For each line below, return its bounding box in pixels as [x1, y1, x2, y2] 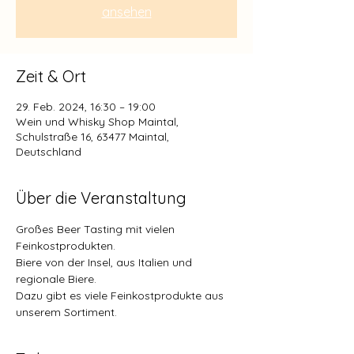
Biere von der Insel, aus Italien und [16, 254, 195, 269]
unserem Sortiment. [16, 304, 117, 319]
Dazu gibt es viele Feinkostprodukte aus [16, 288, 227, 303]
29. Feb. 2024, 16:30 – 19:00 [16, 99, 156, 114]
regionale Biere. [16, 271, 96, 286]
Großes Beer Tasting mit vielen [16, 221, 178, 236]
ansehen [101, 3, 152, 20]
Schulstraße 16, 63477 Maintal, [16, 129, 169, 144]
